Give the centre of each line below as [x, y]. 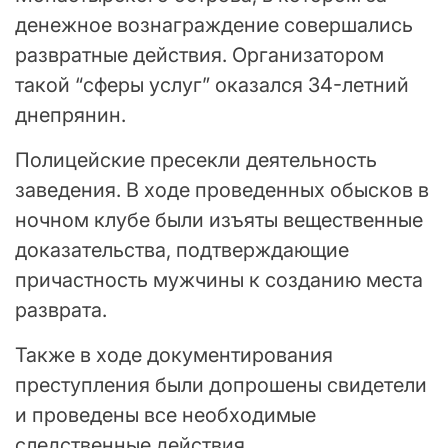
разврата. [61, 310]
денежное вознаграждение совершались [214, 25]
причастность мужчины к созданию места [219, 280]
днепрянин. [70, 115]
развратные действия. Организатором [199, 55]
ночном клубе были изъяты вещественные [219, 220]
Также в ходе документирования [174, 355]
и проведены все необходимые [165, 415]
